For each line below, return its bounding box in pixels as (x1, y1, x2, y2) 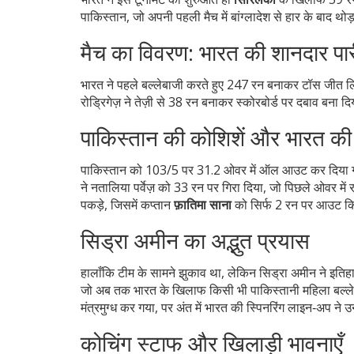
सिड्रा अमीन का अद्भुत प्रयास (81, 224, 310, 255)
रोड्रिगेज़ (81, 92, 121, 111)
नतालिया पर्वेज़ (91, 178, 155, 196)
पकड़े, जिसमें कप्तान (81, 195, 174, 213)
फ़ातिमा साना (174, 195, 232, 213)
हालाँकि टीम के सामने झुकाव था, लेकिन (81, 263, 259, 281)
